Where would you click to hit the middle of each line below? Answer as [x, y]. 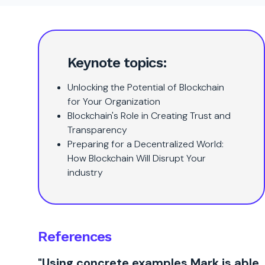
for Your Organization [114, 101]
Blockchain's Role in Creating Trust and [149, 116]
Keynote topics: [117, 63]
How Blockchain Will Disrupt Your [137, 158]
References [75, 237]
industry [85, 172]
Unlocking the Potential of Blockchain [146, 87]
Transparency [97, 130]
